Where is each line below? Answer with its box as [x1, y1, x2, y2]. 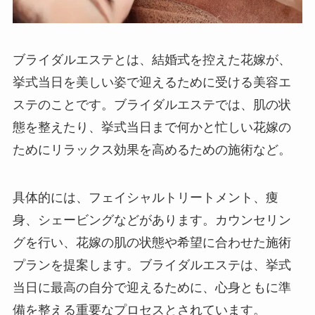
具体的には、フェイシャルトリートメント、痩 [12, 190, 278, 205]
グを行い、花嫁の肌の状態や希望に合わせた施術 [12, 235, 291, 250]
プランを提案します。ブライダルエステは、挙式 [12, 257, 291, 272]
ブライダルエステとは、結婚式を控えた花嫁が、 [12, 52, 291, 67]
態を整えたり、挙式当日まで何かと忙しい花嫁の [12, 120, 291, 134]
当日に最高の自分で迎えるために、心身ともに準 [12, 280, 291, 295]
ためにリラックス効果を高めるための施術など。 [12, 142, 291, 157]
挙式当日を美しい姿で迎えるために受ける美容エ [12, 75, 291, 89]
